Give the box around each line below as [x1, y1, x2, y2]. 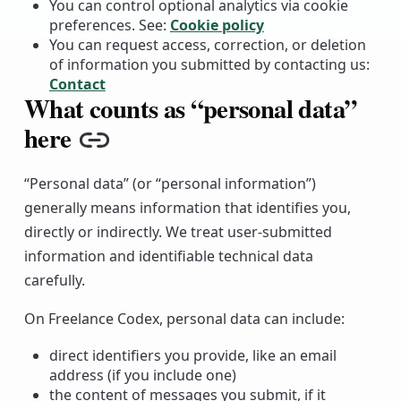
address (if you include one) [48, 364, 236, 385]
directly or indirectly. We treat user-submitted [23, 221, 332, 242]
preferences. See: [48, 14, 166, 35]
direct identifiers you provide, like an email [48, 345, 337, 365]
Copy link [93, 134, 200, 173]
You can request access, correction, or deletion [48, 34, 366, 55]
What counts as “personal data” [23, 89, 357, 127]
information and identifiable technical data [23, 245, 313, 266]
